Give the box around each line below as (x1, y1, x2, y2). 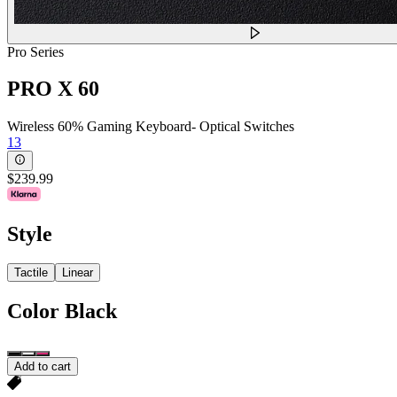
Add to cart (14, 360, 71, 374)
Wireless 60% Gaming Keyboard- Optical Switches (7, 119, 294, 135)
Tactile (14, 266, 48, 280)
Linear (62, 266, 93, 280)
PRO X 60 (7, 77, 99, 101)
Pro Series (7, 43, 64, 59)
